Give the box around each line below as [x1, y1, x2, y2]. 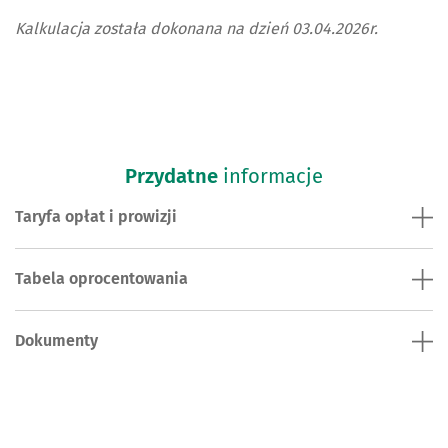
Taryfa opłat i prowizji [15, 207, 177, 227]
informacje [218, 164, 323, 189]
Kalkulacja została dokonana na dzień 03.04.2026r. [15, 19, 378, 39]
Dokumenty [15, 331, 98, 351]
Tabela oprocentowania [15, 269, 188, 289]
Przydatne [125, 164, 218, 189]
